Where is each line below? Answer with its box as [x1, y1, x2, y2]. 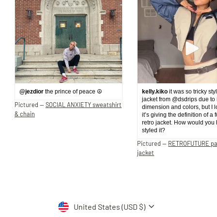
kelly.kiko [142, 88, 168, 95]
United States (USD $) [74, 201, 146, 211]
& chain [15, 109, 35, 118]
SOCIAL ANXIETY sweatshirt [46, 100, 122, 108]
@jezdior [19, 88, 44, 95]
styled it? [142, 126, 166, 134]
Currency [57, 196, 95, 208]
